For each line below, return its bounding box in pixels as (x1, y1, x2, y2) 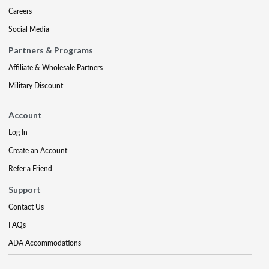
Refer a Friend (8, 163, 52, 174)
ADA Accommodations (8, 238, 81, 248)
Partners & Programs (8, 45, 93, 55)
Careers (8, 6, 32, 16)
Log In (8, 127, 28, 138)
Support (8, 184, 41, 195)
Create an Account (8, 145, 67, 156)
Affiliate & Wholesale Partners (8, 62, 103, 73)
